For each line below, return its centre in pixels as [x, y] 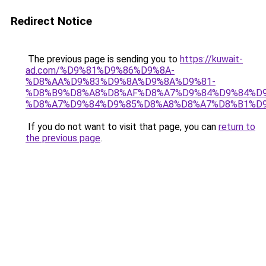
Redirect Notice [51, 21]
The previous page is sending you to [103, 59]
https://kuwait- [211, 59]
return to [237, 127]
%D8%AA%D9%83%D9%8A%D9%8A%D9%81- [121, 82]
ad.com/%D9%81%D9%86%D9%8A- [100, 70]
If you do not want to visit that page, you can [122, 127]
